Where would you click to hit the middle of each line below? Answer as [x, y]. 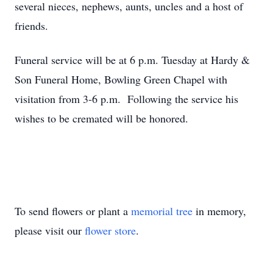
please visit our [50, 230]
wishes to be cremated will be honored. [101, 118]
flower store [110, 230]
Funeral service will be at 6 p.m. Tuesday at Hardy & [132, 60]
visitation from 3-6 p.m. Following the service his [126, 99]
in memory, [219, 211]
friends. [31, 26]
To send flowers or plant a [73, 211]
